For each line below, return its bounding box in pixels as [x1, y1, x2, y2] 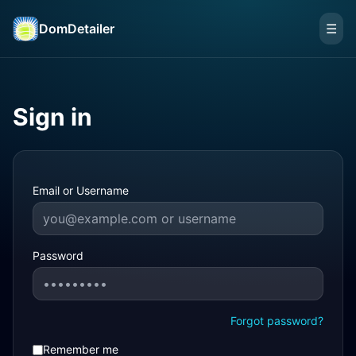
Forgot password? [230, 314, 323, 327]
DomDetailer [38, 21, 114, 37]
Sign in [13, 103, 92, 131]
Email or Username [33, 184, 129, 197]
